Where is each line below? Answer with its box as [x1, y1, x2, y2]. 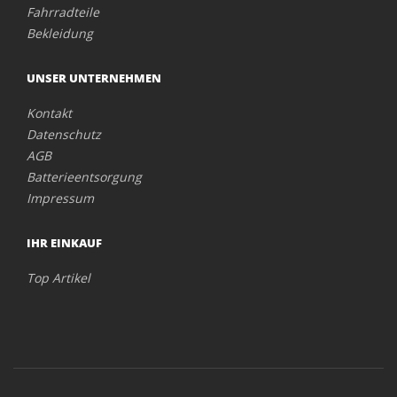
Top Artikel [27, 269, 90, 286]
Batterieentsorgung [27, 168, 142, 185]
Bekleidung [27, 25, 93, 42]
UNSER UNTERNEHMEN [27, 70, 161, 86]
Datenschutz [27, 126, 101, 143]
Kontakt [27, 105, 72, 121]
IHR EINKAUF [27, 235, 102, 251]
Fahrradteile [27, 4, 99, 20]
